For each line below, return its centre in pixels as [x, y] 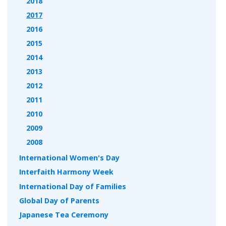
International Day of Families [73, 186]
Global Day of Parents [60, 200]
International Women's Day [70, 158]
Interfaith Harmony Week [67, 172]
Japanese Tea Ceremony [64, 215]
